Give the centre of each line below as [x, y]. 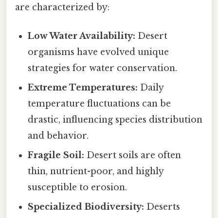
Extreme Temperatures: [83, 88]
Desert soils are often [133, 155]
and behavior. [58, 136]
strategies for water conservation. [103, 68]
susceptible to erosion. [78, 188]
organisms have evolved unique [99, 52]
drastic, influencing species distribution [115, 120]
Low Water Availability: [82, 36]
